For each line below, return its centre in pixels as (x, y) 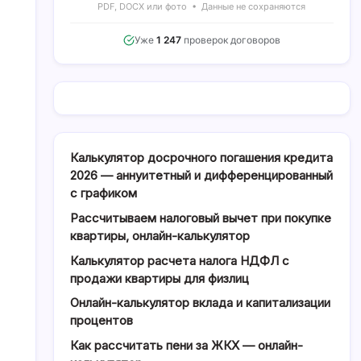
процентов (101, 321)
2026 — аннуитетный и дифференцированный (201, 176)
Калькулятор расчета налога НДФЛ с (179, 260)
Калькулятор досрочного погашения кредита (201, 158)
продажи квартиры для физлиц (159, 278)
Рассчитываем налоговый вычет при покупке (200, 218)
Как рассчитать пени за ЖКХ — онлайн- (186, 346)
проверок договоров (230, 40)
